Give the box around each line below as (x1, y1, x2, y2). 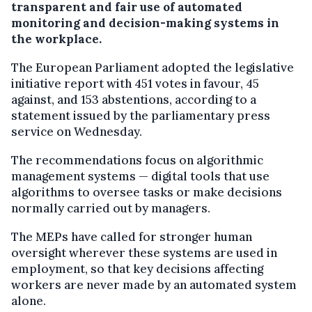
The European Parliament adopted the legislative (11, 59, 294, 75)
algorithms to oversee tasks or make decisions (11, 184, 282, 200)
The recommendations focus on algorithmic (11, 152, 263, 168)
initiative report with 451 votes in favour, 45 (11, 75, 259, 91)
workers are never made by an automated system (11, 276, 297, 292)
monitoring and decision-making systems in (11, 15, 279, 31)
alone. (11, 292, 46, 309)
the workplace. (11, 31, 102, 47)
